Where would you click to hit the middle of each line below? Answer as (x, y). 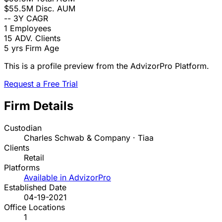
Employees (30, 28)
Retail (34, 158)
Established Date (35, 188)
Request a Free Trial (41, 84)
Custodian (23, 128)
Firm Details (39, 106)
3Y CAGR (31, 19)
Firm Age (42, 48)
